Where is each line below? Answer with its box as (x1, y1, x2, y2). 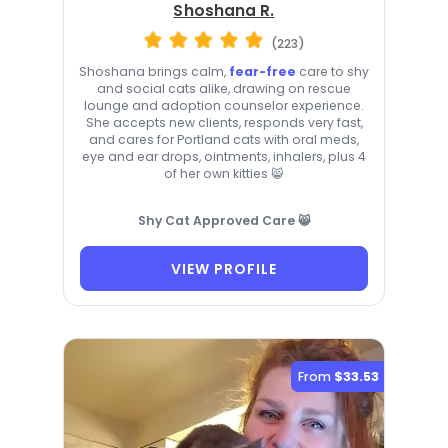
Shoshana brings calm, (79, 63, 229, 81)
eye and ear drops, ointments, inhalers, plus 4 (82, 148, 366, 166)
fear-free (229, 63, 296, 81)
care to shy (296, 63, 369, 81)
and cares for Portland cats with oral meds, (89, 131, 359, 149)
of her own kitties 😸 (164, 165, 284, 183)
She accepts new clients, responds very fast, (85, 114, 363, 132)
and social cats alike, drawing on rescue (97, 80, 351, 98)
